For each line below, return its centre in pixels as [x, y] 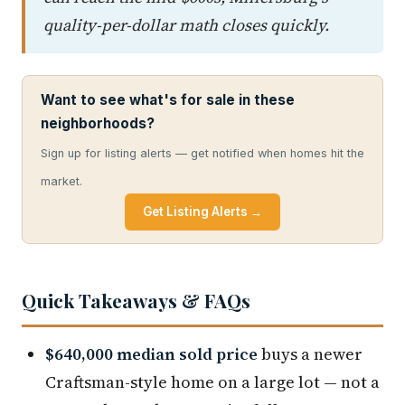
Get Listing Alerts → [202, 212]
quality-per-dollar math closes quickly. [186, 25]
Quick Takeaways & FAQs [136, 301]
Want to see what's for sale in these [168, 100]
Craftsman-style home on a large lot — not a [212, 382]
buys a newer [310, 354]
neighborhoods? [98, 124]
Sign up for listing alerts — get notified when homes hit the [202, 154]
